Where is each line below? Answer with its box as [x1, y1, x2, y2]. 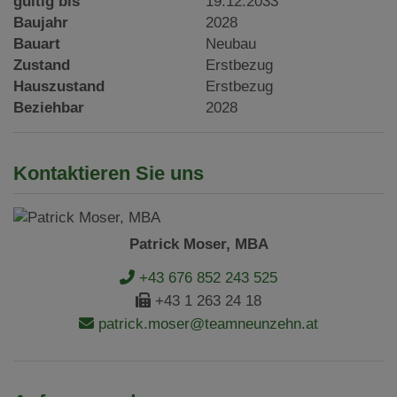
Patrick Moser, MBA [128, 235, 269, 253]
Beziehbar [13, 98, 84, 116]
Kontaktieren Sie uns [13, 161, 204, 184]
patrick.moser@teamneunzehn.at [94, 315, 318, 332]
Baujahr [13, 13, 68, 31]
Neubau [206, 35, 257, 52]
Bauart [13, 35, 60, 52]
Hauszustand [13, 77, 105, 95]
